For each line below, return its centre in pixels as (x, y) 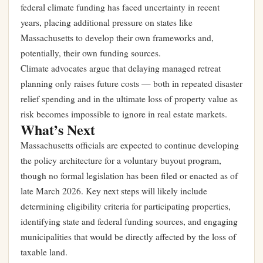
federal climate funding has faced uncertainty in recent (120, 7)
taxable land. (44, 252)
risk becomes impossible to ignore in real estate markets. (124, 114)
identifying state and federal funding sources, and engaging (129, 222)
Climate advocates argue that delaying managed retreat (121, 68)
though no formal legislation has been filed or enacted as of (129, 176)
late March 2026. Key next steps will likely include (114, 191)
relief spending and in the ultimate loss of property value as (129, 99)
